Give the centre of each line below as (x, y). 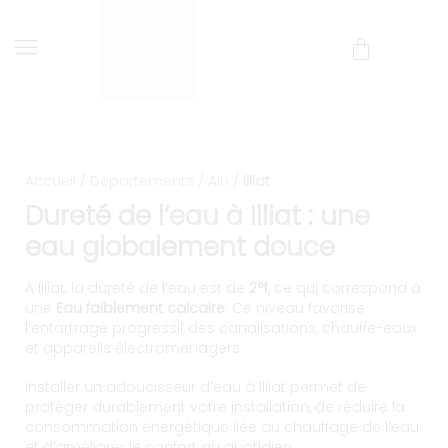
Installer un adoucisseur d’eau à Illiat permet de (195, 386)
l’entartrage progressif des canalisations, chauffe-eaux (221, 328)
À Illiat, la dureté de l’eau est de (137, 288)
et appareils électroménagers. (134, 348)
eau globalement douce (180, 247)
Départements (142, 181)
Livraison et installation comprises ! (224, 106)
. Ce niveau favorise (295, 308)
